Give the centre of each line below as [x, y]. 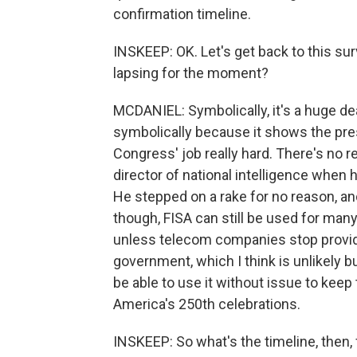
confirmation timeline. [182, 14]
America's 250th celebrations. [207, 304]
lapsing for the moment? [191, 73]
